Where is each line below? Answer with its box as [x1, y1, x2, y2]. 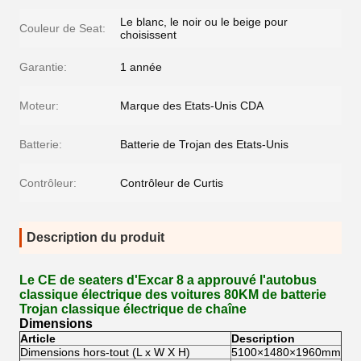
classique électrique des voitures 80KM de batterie [19, 288, 326, 301]
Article [20, 332, 56, 345]
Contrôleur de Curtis [120, 176, 223, 189]
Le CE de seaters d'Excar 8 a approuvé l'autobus [19, 273, 317, 287]
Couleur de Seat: [19, 22, 106, 35]
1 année [120, 60, 162, 73]
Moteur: [19, 99, 59, 112]
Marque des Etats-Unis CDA [120, 99, 263, 112]
